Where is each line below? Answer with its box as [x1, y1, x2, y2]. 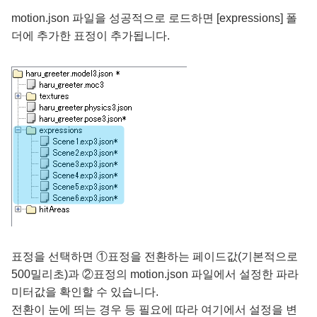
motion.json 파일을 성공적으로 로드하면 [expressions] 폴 [11, 11, 297, 24]
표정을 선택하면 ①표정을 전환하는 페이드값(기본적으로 [11, 250, 298, 263]
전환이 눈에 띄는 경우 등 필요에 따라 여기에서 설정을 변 [11, 303, 297, 316]
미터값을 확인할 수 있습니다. [11, 285, 158, 298]
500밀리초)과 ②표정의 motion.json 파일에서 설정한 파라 [11, 267, 299, 280]
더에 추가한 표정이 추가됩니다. [11, 29, 170, 42]
